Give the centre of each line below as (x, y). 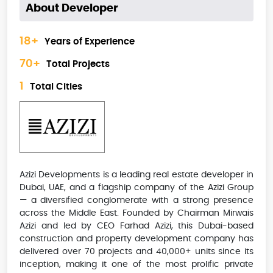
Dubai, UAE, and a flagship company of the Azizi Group (136, 188)
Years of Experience (90, 41)
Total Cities (56, 87)
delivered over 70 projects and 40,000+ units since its (136, 252)
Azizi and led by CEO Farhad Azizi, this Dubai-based (136, 226)
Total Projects (78, 64)
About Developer (72, 9)
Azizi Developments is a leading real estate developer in (136, 175)
